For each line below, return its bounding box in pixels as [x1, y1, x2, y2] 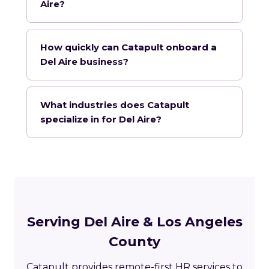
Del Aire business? [40, 56, 128, 68]
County [109, 234, 160, 250]
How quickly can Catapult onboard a [40, 41, 217, 53]
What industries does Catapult [40, 99, 189, 111]
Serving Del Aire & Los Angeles [26, 214, 243, 231]
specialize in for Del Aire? [40, 113, 162, 125]
